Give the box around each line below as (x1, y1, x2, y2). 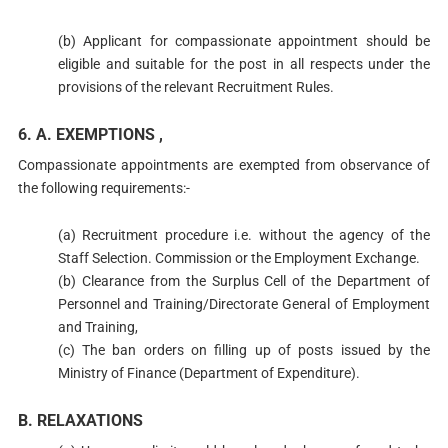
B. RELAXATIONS (17, 410, 143, 430)
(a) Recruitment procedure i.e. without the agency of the (57, 227, 431, 244)
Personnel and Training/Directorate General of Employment (57, 296, 431, 313)
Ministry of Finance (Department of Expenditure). (57, 365, 360, 382)
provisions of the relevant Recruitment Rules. (57, 79, 334, 96)
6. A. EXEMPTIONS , (17, 125, 163, 145)
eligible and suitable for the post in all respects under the (57, 56, 431, 73)
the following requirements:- (17, 180, 190, 197)
